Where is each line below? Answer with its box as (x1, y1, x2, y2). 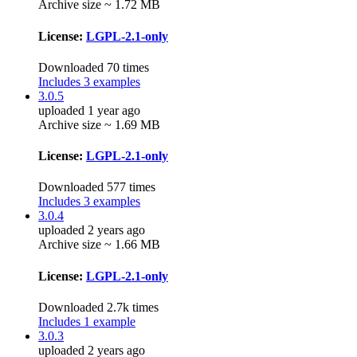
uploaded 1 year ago (38, 103, 140, 117)
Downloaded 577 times (38, 180, 155, 194)
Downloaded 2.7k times (38, 300, 159, 314)
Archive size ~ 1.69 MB (38, 117, 160, 131)
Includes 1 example (38, 314, 135, 328)
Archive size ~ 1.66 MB (38, 237, 160, 252)
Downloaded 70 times (38, 60, 149, 74)
